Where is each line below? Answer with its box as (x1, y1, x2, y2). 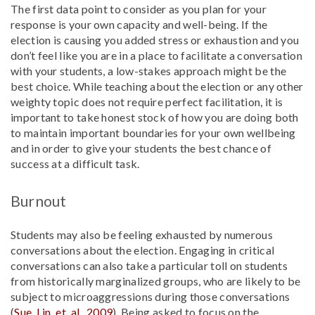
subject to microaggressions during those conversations (11, 290, 290, 303)
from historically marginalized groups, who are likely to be (11, 274, 301, 288)
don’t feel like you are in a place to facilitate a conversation (11, 49, 302, 62)
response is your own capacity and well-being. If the (11, 18, 268, 31)
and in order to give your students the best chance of (11, 141, 271, 155)
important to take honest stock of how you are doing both (11, 110, 299, 124)
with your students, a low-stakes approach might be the (11, 64, 287, 77)
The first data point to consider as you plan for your (11, 2, 266, 15)
